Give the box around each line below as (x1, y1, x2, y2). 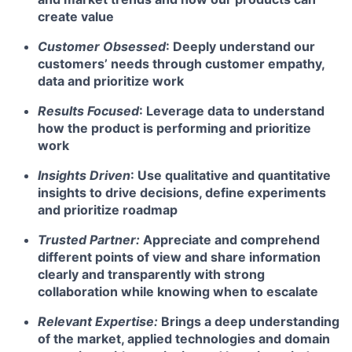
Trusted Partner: (38, 232, 140, 247)
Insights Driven (38, 167, 130, 183)
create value (38, 9, 114, 24)
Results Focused (38, 103, 139, 119)
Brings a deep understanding (158, 313, 339, 329)
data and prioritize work (38, 73, 184, 89)
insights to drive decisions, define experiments (38, 185, 326, 200)
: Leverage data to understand (139, 103, 324, 119)
